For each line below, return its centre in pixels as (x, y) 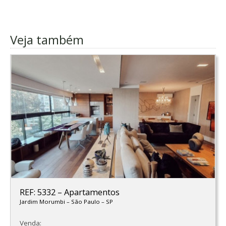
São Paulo (86, 202)
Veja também (47, 39)
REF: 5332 (38, 192)
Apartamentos (92, 192)
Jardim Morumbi (43, 202)
